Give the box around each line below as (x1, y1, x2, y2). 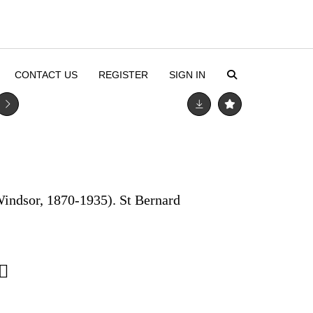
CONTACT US (14, 69, 78, 80)
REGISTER (98, 69, 148, 80)
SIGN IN (168, 69, 205, 80)
